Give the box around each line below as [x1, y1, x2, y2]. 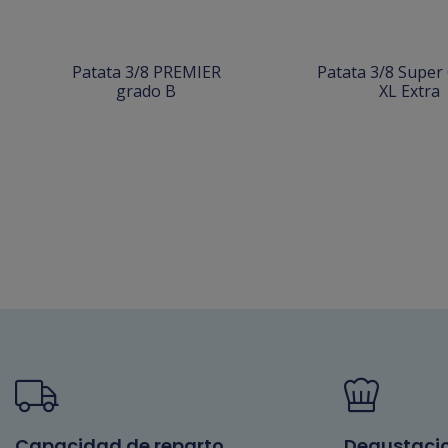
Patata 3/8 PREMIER [71, 60, 221, 83]
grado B [116, 79, 177, 102]
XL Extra [378, 79, 440, 102]
